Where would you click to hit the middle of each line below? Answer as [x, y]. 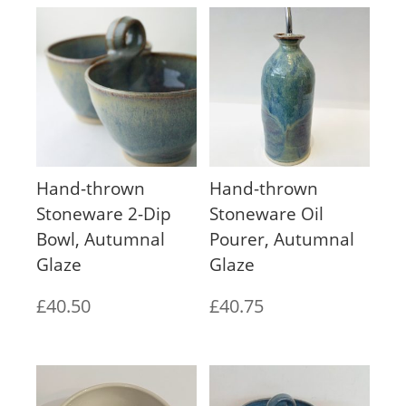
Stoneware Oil [267, 213]
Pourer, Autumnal [282, 239]
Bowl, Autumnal [101, 239]
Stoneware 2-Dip [104, 213]
